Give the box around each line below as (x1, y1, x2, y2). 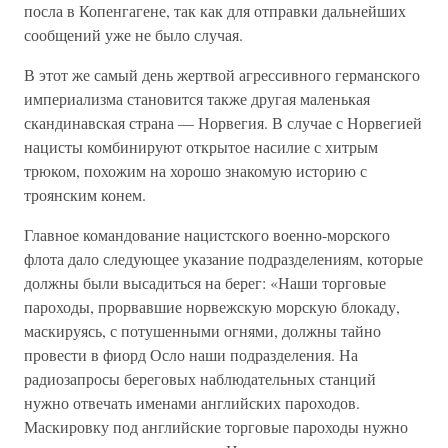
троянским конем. (24, 184, 146, 205)
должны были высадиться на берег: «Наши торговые (24, 272, 386, 293)
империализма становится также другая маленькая (24, 88, 370, 109)
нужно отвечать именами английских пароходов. (24, 392, 360, 413)
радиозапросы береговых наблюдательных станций (24, 368, 376, 389)
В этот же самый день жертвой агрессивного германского (24, 64, 420, 85)
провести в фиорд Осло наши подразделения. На (24, 344, 358, 365)
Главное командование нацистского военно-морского (24, 224, 390, 245)
